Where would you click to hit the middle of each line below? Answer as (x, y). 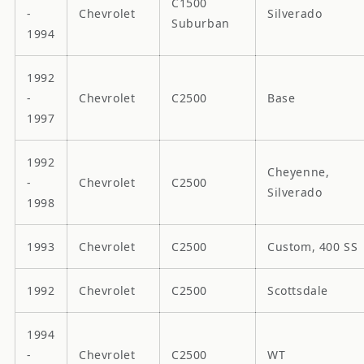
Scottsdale (298, 290)
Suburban (201, 23)
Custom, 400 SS (313, 246)
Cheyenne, (299, 171)
